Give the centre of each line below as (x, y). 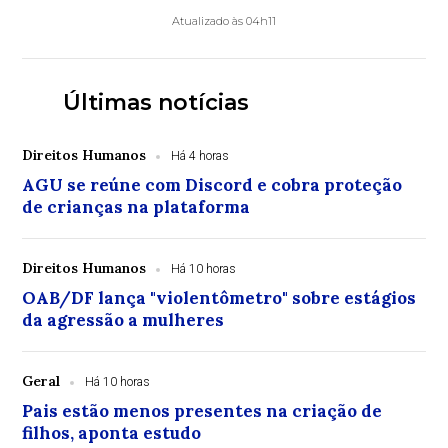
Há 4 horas (200, 156)
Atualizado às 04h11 (224, 21)
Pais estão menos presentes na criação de (202, 411)
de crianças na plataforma (136, 207)
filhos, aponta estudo (112, 433)
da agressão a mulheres (123, 320)
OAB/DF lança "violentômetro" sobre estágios (219, 298)
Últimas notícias (155, 103)
